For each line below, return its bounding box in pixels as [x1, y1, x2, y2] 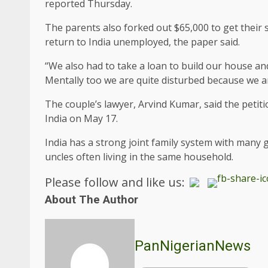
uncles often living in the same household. [45, 150, 233, 163]
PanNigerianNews [135, 237, 251, 254]
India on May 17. [45, 112, 118, 125]
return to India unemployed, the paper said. [45, 35, 240, 48]
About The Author [45, 193, 138, 206]
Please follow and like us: [45, 174, 185, 190]
